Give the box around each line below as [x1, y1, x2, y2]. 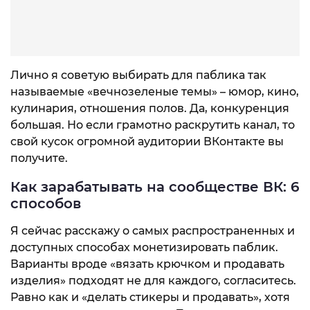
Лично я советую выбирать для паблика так [10, 68, 266, 82]
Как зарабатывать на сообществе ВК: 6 [10, 178, 300, 195]
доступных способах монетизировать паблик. [10, 241, 278, 255]
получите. [10, 151, 68, 165]
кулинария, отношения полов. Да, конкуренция [10, 101, 289, 115]
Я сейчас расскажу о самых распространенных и [10, 224, 295, 238]
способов [10, 194, 81, 212]
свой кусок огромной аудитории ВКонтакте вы [10, 134, 284, 148]
